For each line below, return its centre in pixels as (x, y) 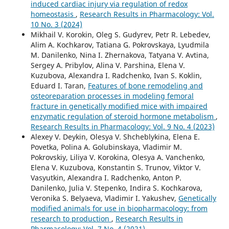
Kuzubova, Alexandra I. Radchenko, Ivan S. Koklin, (116, 75)
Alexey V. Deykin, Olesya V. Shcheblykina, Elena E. (115, 136)
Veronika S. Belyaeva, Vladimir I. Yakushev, (104, 198)
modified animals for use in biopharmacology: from (119, 208)
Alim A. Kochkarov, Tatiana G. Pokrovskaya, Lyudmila (120, 44)
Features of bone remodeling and (145, 85)
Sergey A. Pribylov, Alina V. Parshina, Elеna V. (108, 65)
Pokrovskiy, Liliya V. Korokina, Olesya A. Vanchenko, (118, 157)
